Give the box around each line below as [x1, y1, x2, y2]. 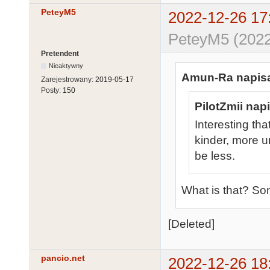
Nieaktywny [49, 62, 84, 70]
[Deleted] [168, 218, 215, 231]
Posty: [41, 86, 63, 95]
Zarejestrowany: [41, 75, 95, 84]
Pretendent [41, 49, 79, 58]
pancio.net [41, 253, 85, 263]
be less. [195, 149, 235, 163]
